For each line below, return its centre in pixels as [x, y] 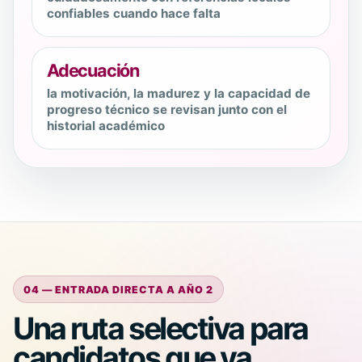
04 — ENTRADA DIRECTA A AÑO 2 [118, 289]
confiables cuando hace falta [134, 14]
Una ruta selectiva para [160, 328]
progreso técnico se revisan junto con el [167, 110]
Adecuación [93, 71]
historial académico [106, 126]
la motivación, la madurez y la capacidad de [179, 94]
